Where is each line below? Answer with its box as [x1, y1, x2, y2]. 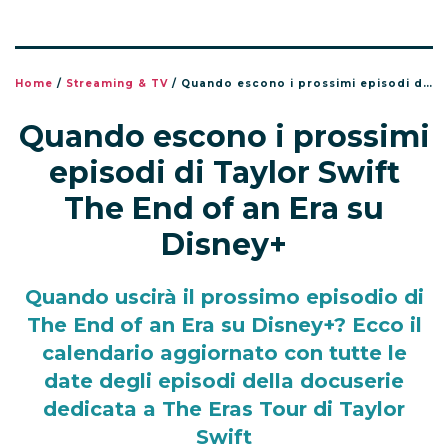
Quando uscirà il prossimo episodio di [24, 285, 424, 310]
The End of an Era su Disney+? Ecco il [26, 313, 422, 338]
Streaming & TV [66, 77, 168, 91]
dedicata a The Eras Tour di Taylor [43, 397, 405, 422]
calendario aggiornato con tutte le [41, 341, 407, 366]
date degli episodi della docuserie [44, 369, 404, 394]
